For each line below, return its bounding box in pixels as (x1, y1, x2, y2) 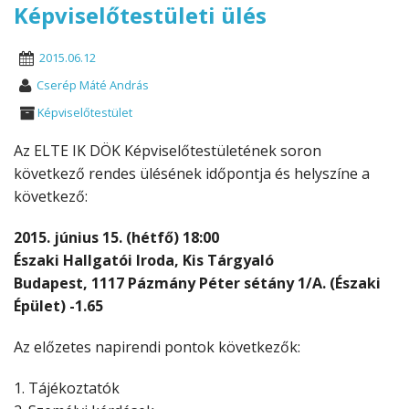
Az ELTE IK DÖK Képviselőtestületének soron (14, 141, 321, 162)
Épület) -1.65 (14, 296, 103, 317)
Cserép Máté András (37, 77, 149, 94)
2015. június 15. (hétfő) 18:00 (14, 227, 219, 248)
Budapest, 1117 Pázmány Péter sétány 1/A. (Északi (14, 273, 381, 294)
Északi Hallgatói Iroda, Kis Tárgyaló (14, 250, 274, 271)
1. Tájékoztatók (14, 378, 120, 399)
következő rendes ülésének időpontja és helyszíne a (14, 163, 370, 184)
